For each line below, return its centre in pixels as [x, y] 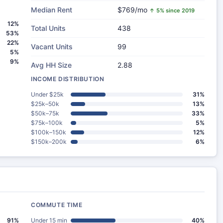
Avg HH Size [51, 65]
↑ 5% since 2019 [172, 10]
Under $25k [47, 94]
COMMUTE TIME [57, 205]
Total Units [48, 28]
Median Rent [52, 10]
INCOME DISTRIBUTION [68, 79]
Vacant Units [52, 47]
